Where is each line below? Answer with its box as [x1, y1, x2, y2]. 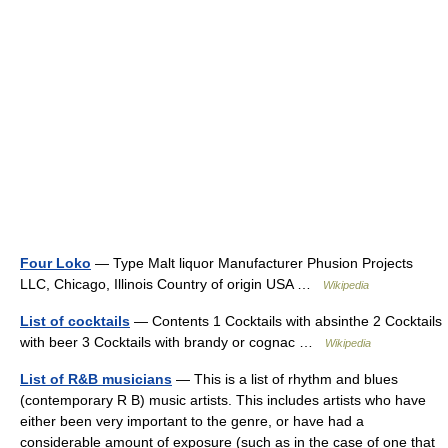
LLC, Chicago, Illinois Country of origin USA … [20, 276, 323, 292]
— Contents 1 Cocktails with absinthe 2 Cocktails [130, 313, 442, 329]
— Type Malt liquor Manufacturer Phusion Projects [91, 255, 413, 271]
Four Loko [20, 255, 91, 271]
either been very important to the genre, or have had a [20, 413, 364, 429]
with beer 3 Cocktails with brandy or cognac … [20, 334, 325, 350]
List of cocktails [20, 313, 130, 329]
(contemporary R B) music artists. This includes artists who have [20, 392, 426, 408]
